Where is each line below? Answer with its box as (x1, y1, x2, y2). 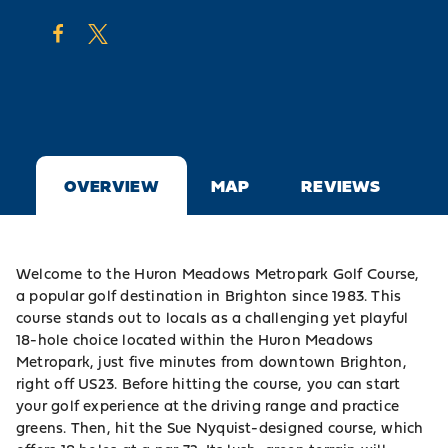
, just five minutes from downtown (90, 350, 340, 374)
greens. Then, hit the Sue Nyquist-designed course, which (16, 416, 424, 440)
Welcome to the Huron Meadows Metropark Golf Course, (16, 262, 420, 286)
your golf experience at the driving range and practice (16, 394, 400, 418)
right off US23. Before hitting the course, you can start (16, 372, 401, 396)
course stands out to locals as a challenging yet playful (16, 306, 409, 330)
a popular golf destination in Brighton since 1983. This (16, 284, 402, 308)
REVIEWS (301, 173, 381, 199)
